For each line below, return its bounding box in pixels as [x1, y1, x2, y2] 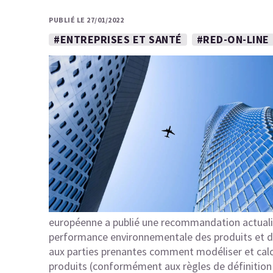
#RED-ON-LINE [196, 32, 269, 46]
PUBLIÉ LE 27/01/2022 [49, 15, 124, 24]
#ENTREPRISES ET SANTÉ [54, 32, 182, 46]
